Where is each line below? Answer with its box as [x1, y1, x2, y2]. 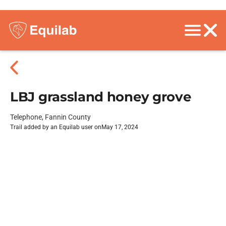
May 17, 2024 [101, 124, 138, 131]
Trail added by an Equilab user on [10, 124, 101, 131]
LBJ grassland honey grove [10, 89, 191, 105]
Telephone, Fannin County [10, 113, 91, 121]
